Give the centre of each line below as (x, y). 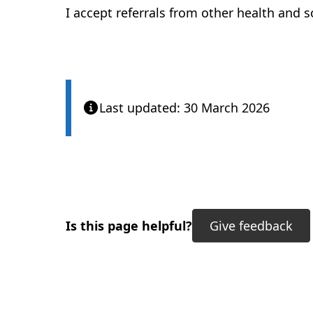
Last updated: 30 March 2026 (184, 108)
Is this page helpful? (129, 226)
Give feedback (251, 226)
